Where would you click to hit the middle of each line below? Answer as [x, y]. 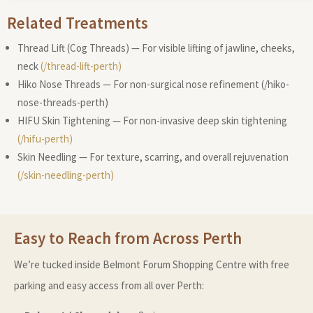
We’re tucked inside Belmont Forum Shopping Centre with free [152, 264]
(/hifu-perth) [45, 138]
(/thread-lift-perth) [81, 66]
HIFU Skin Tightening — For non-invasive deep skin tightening [152, 120]
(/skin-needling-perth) [66, 175]
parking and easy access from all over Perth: [109, 285]
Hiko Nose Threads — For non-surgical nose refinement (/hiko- [153, 84]
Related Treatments [78, 22]
